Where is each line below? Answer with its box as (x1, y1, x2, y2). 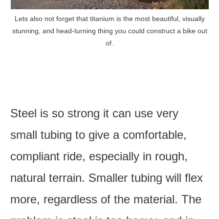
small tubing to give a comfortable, (10, 128, 187, 141)
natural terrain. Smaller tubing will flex (10, 171, 203, 184)
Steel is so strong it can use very (10, 106, 179, 120)
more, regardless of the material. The (10, 192, 202, 206)
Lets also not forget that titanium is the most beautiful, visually (14, 15, 205, 22)
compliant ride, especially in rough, (10, 149, 188, 163)
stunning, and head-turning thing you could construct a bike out (12, 27, 207, 35)
